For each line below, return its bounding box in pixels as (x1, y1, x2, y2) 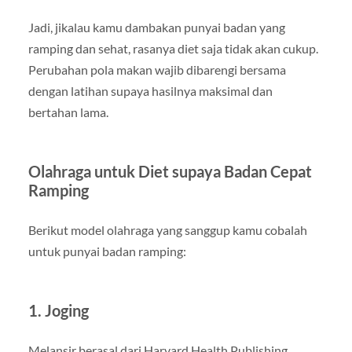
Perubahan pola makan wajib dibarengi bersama (27, 62, 286, 78)
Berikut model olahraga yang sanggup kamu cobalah (27, 222, 307, 238)
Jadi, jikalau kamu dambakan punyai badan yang (27, 20, 285, 35)
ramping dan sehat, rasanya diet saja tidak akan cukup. (27, 41, 318, 57)
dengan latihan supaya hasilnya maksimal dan (27, 83, 273, 99)
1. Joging (27, 301, 89, 321)
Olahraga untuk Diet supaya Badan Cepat (27, 162, 312, 181)
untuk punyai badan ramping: (27, 244, 186, 259)
